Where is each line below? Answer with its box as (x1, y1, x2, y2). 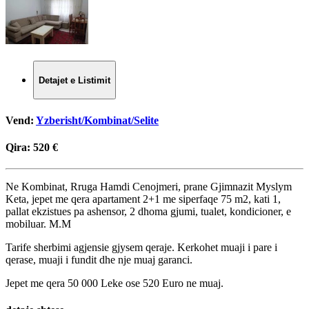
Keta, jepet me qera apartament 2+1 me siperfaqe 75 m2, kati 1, (6, 193, 281, 206)
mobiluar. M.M (6, 218, 71, 230)
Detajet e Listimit (39, 74, 110, 86)
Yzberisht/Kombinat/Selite (36, 114, 159, 126)
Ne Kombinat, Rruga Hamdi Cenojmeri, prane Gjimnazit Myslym (6, 181, 292, 193)
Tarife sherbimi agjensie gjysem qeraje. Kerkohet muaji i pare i (6, 241, 277, 254)
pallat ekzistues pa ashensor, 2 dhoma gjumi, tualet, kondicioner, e (6, 206, 291, 218)
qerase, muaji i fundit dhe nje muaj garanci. (6, 254, 192, 266)
